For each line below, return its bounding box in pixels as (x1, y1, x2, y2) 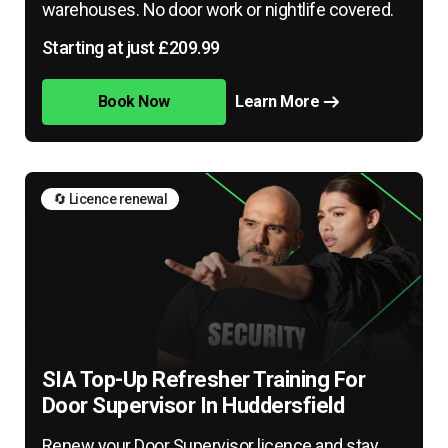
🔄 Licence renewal (52, 191, 168, 207)
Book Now (97, 92, 170, 111)
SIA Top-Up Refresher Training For (41, 367, 366, 392)
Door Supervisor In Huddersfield (41, 393, 345, 418)
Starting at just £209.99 (41, 37, 220, 58)
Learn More (235, 92, 320, 111)
